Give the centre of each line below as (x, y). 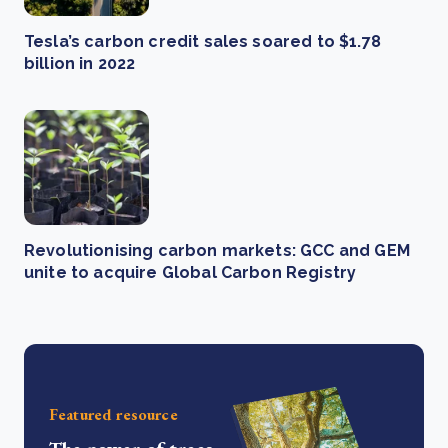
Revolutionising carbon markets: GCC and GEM (217, 250)
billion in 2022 (80, 63)
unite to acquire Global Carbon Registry (190, 272)
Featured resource (113, 415)
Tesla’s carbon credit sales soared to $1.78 (202, 41)
